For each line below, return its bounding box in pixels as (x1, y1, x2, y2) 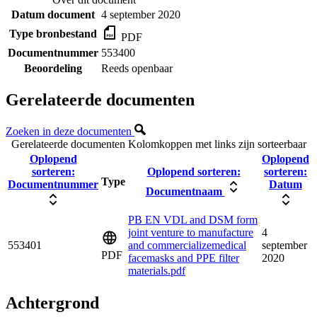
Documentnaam (145, 185, 225, 198)
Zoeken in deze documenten (6, 125, 134, 138)
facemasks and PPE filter (128, 252, 239, 265)
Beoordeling (24, 62, 82, 74)
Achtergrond (6, 294, 99, 313)
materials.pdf (128, 265, 185, 277)
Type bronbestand (9, 27, 97, 40)
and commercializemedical (128, 239, 246, 252)
